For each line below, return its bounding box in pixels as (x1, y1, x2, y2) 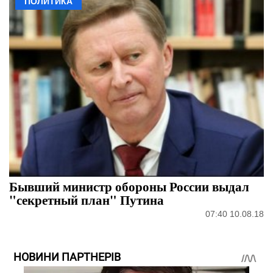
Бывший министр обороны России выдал (9, 177, 249, 196)
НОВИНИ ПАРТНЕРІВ (13, 250, 121, 263)
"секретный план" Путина (9, 190, 164, 209)
